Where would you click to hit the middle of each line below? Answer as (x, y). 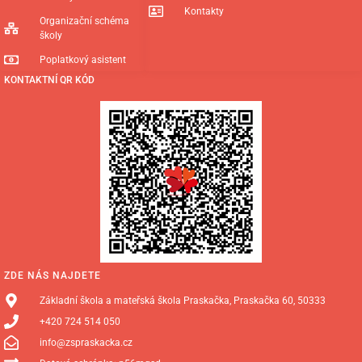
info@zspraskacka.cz (86, 342)
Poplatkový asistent (82, 59)
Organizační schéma (84, 21)
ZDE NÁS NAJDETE (53, 275)
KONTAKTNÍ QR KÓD (49, 80)
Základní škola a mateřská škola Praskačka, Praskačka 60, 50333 (182, 300)
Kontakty (204, 11)
